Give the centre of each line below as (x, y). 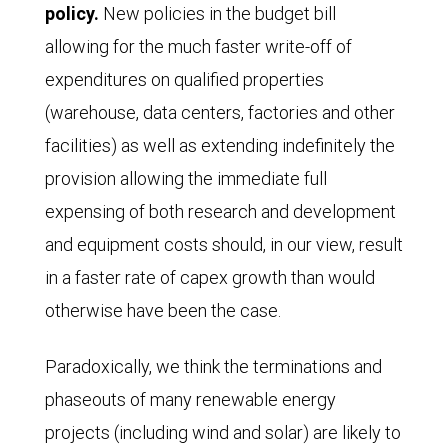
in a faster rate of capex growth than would (210, 278)
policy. (72, 14)
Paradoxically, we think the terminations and (213, 367)
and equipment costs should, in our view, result (224, 245)
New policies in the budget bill (217, 14)
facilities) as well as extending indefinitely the (220, 146)
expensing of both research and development (220, 212)
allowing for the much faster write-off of (198, 47)
